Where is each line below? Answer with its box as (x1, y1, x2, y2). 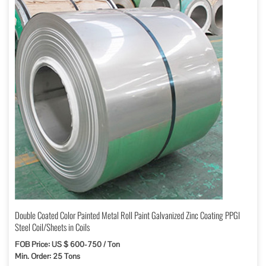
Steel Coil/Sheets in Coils (15, 220, 90, 233)
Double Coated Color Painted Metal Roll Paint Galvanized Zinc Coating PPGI (15, 208, 240, 221)
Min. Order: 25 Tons (15, 251, 80, 261)
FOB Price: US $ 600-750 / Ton (15, 239, 120, 249)
